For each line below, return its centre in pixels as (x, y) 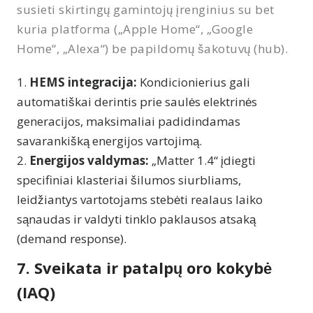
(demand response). (72, 238)
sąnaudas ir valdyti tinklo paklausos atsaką (136, 219)
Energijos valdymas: (89, 160)
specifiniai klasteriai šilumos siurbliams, (129, 180)
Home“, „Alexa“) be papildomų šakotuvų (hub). (153, 48)
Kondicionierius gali (194, 82)
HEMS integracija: (83, 82)
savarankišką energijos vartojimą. (109, 140)
